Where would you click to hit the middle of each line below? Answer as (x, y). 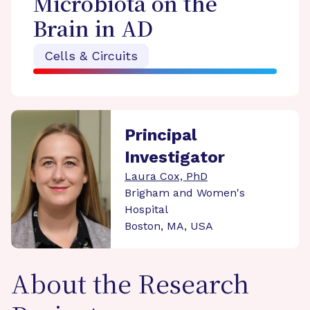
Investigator (175, 157)
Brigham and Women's (185, 193)
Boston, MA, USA (169, 226)
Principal (161, 135)
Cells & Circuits (91, 56)
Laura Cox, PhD (166, 176)
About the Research (130, 286)
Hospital (146, 209)
